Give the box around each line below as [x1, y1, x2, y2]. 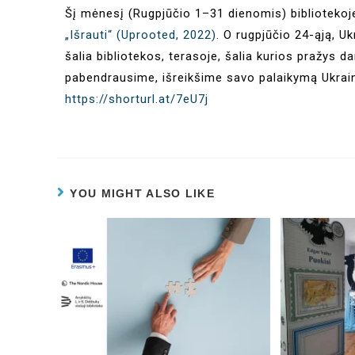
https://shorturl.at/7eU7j [65, 92, 208, 107]
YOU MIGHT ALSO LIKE [70, 187, 216, 200]
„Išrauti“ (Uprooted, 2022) [65, 28, 216, 43]
